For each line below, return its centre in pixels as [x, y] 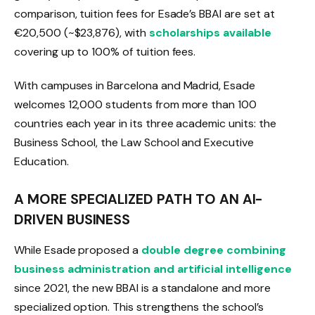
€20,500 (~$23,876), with [82, 33]
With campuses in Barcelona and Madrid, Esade [135, 85]
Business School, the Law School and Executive [134, 142]
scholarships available [210, 33]
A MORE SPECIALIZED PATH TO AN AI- [139, 200]
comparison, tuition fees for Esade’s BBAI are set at [144, 14]
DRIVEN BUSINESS [72, 220]
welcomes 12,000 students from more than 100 [135, 104]
